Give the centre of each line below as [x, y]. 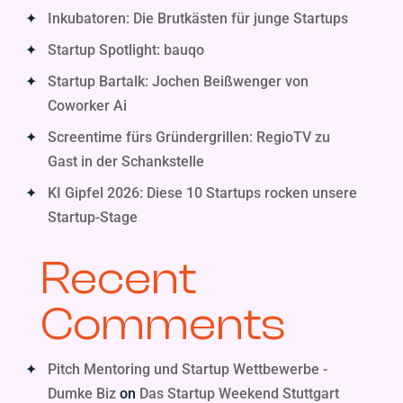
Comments [162, 325]
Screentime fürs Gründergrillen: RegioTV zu [188, 137]
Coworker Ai [87, 106]
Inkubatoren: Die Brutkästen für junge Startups [197, 18]
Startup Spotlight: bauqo [125, 50]
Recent [118, 279]
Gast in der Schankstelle [125, 161]
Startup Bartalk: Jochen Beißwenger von [178, 81]
